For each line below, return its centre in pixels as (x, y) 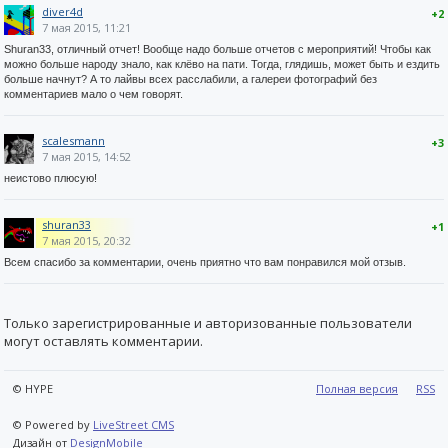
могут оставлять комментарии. (103, 340)
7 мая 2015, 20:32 (86, 240)
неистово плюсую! (50, 177)
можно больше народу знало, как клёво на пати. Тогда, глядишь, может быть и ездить (222, 63)
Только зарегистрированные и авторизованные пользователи (208, 322)
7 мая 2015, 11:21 (86, 27)
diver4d (62, 11)
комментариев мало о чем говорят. (93, 93)
